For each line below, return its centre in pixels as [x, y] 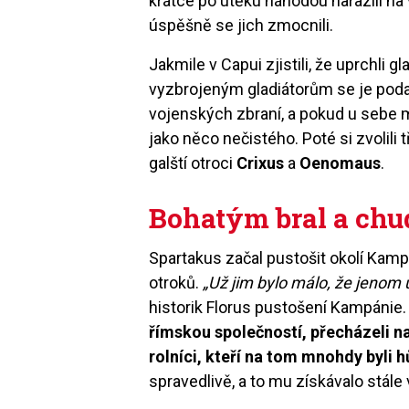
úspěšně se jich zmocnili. [243, 25]
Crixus [261, 163]
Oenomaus [341, 163]
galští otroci [193, 163]
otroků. [176, 282]
